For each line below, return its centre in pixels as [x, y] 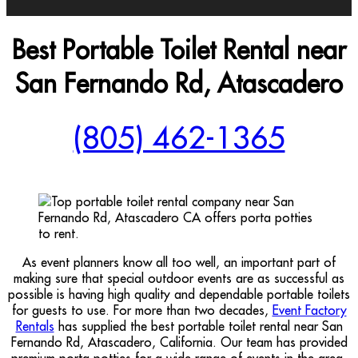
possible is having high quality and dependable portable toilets [179, 294]
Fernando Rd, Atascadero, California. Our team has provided [179, 342]
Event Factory [309, 310]
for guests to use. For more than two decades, [142, 310]
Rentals [35, 326]
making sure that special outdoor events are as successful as [179, 278]
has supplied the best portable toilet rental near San [198, 326]
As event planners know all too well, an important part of [179, 262]
